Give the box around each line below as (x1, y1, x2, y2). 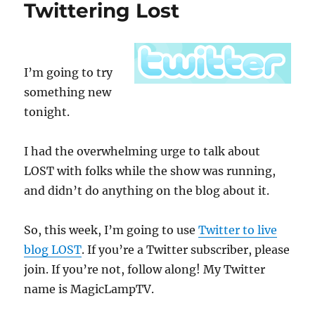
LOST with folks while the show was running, (24, 164, 276, 178)
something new (24, 85, 112, 99)
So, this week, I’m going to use (24, 223, 199, 237)
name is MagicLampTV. (24, 282, 155, 296)
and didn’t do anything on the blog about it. (24, 184, 270, 198)
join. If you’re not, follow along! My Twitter (24, 262, 266, 276)
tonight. (24, 105, 70, 119)
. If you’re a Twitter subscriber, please (82, 243, 290, 257)
